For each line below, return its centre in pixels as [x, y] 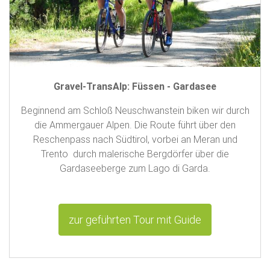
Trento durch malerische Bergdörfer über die [135, 154]
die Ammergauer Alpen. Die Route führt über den [135, 125]
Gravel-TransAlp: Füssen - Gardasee [135, 86]
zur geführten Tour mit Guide [135, 220]
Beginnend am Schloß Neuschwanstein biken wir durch [135, 111]
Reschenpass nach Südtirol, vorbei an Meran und [135, 140]
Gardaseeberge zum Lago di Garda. [135, 168]
